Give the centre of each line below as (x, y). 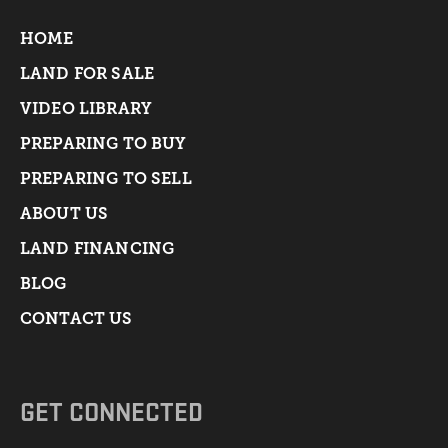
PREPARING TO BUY (103, 144)
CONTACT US (76, 319)
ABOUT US (64, 214)
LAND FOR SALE (87, 74)
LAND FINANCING (97, 249)
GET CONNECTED (111, 411)
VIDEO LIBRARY (86, 109)
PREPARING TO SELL (106, 179)
